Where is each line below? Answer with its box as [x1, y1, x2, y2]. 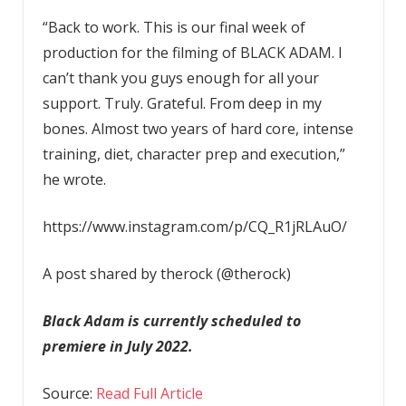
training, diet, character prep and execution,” [42, 143, 345, 164]
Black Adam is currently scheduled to [42, 310, 301, 331]
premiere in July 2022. [42, 335, 193, 356]
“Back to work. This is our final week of [42, 16, 305, 37]
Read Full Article [95, 382, 203, 403]
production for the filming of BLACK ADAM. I [42, 42, 343, 63]
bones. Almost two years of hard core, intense [42, 118, 353, 139]
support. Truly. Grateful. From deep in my [42, 92, 322, 113]
